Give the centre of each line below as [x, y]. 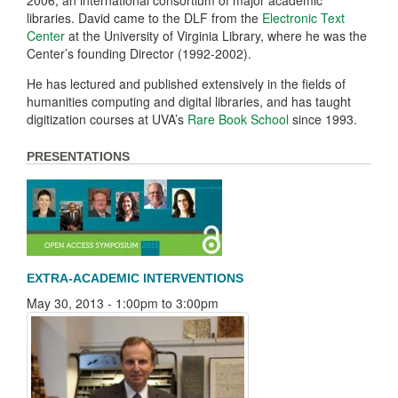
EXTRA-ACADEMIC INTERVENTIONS [135, 278]
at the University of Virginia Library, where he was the [218, 36]
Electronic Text [303, 18]
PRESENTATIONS [78, 156]
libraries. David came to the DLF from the [144, 18]
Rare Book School [238, 119]
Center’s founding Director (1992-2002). [139, 53]
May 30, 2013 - [71, 302]
